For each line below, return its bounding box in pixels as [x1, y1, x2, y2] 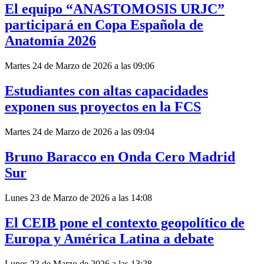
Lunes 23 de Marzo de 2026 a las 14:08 [5, 192, 152, 203]
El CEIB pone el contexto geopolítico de [5, 214, 245, 230]
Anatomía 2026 [5, 33, 96, 49]
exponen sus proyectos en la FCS [5, 99, 201, 115]
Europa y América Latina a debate [5, 230, 214, 246]
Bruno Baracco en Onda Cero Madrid [5, 148, 235, 164]
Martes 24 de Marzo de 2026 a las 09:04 [5, 126, 154, 137]
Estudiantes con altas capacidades [5, 83, 208, 99]
